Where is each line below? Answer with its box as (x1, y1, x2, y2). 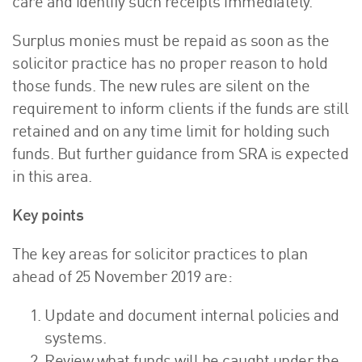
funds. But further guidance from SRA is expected (12, 148, 348, 163)
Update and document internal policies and (44, 309, 339, 325)
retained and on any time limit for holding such (12, 125, 330, 141)
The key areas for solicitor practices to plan (12, 248, 308, 263)
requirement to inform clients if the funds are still (12, 103, 348, 118)
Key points (12, 209, 83, 225)
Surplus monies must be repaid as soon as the (12, 35, 329, 50)
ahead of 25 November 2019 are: (12, 271, 232, 286)
